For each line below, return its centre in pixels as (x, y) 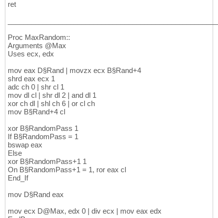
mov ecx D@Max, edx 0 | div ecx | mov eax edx (85, 211)
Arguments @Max (37, 46)
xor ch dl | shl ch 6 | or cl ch (51, 104)
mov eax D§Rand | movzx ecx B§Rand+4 (74, 71)
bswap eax (25, 145)
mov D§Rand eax (36, 195)
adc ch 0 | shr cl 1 (36, 87)
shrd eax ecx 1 (31, 79)
